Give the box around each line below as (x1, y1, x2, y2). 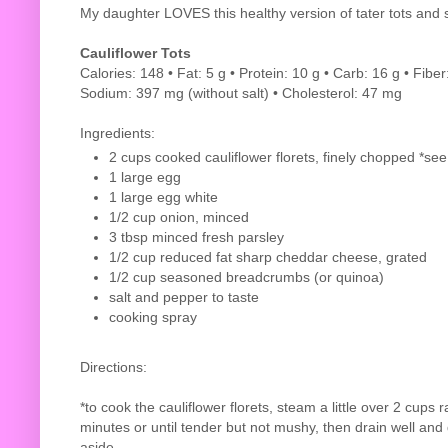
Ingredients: (80, 124, 155, 141)
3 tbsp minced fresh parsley (108, 228, 284, 245)
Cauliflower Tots (80, 44, 191, 61)
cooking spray (108, 308, 197, 325)
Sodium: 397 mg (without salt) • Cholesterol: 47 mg (80, 84, 402, 101)
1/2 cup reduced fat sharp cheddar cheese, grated (108, 248, 427, 265)
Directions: (80, 358, 147, 375)
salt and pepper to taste (108, 288, 259, 305)
